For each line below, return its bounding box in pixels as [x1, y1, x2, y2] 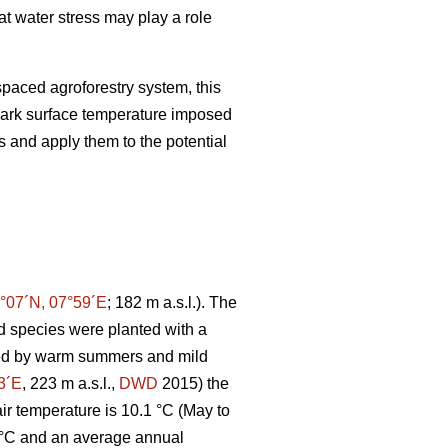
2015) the [158, 374, 229, 392]
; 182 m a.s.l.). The [107, 293, 237, 311]
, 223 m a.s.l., [22, 374, 119, 392]
